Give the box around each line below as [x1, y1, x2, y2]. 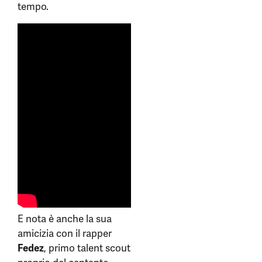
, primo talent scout [44, 241, 130, 254]
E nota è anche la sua [18, 212, 112, 225]
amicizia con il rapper [18, 226, 112, 240]
